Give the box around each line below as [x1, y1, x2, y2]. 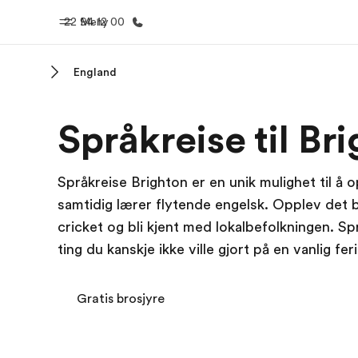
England [74, 66, 117, 78]
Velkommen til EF [109, 133, 197, 146]
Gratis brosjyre [77, 292, 165, 306]
